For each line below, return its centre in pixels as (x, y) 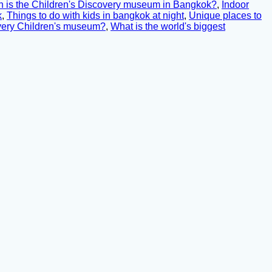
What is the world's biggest (168, 27)
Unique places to (225, 16)
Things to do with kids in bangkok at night (95, 16)
